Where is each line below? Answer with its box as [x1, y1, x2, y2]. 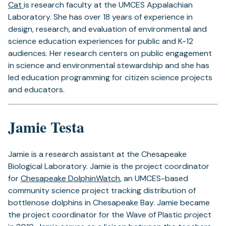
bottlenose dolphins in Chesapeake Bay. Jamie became [8, 197, 210, 208]
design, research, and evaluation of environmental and [8, 24, 207, 34]
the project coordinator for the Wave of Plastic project [8, 209, 211, 220]
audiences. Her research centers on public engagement [8, 48, 212, 59]
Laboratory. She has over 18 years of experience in [8, 12, 193, 22]
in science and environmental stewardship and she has [8, 60, 209, 71]
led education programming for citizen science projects [8, 72, 212, 83]
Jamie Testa [8, 116, 84, 138]
